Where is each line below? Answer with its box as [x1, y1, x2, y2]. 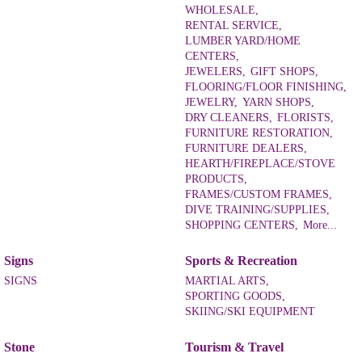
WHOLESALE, [185, 3, 259, 16]
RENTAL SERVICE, [185, 19, 282, 32]
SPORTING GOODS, [185, 289, 285, 302]
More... [303, 218, 337, 231]
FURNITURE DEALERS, [185, 141, 307, 154]
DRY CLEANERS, [185, 111, 272, 124]
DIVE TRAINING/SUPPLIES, [185, 203, 330, 216]
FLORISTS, [277, 111, 334, 124]
